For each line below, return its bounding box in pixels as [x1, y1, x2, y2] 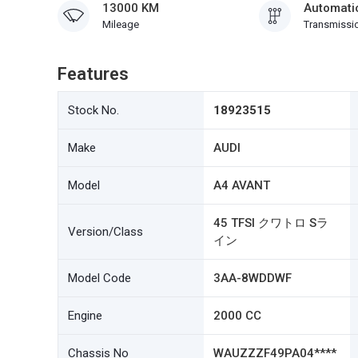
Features [58, 64, 129, 84]
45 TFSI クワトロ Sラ [213, 216, 329, 230]
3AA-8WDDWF [213, 271, 292, 285]
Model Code [68, 271, 131, 285]
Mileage [102, 18, 139, 30]
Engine [68, 308, 102, 323]
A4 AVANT [213, 178, 271, 193]
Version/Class [68, 225, 143, 239]
